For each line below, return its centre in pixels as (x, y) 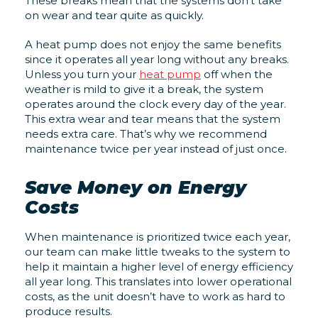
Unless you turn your (82, 74)
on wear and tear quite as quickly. (114, 16)
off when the (237, 74)
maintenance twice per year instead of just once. (156, 148)
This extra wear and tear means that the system (153, 119)
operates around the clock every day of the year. (155, 104)
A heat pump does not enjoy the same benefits (153, 44)
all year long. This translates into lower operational (158, 282)
